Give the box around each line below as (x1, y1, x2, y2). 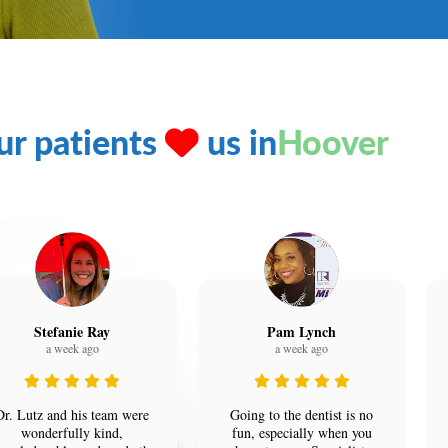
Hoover (277, 117, 390, 166)
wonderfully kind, (21, 423, 124, 443)
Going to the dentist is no (230, 405, 374, 425)
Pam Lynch (267, 321, 337, 343)
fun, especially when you (231, 423, 372, 443)
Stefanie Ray (34, 321, 111, 343)
